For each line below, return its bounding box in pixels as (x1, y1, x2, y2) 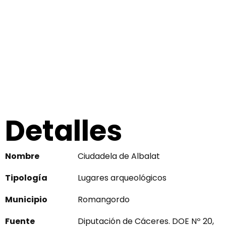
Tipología (5, 172, 47, 184)
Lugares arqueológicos (78, 172, 166, 184)
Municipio (5, 194, 47, 206)
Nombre (5, 150, 39, 162)
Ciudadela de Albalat (78, 150, 160, 162)
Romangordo (78, 194, 130, 206)
